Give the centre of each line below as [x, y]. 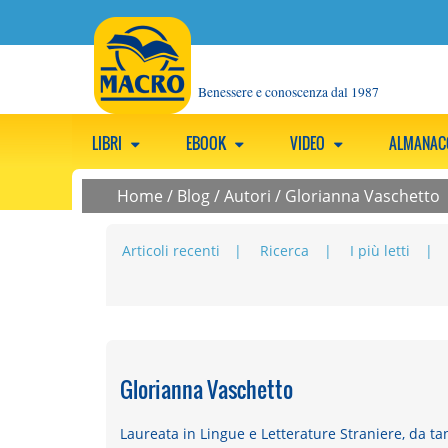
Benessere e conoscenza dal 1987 [289, 91]
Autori [248, 195]
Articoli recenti [170, 251]
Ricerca [285, 251]
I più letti [380, 251]
